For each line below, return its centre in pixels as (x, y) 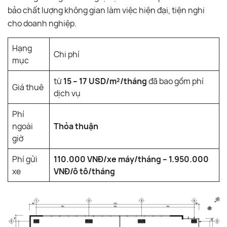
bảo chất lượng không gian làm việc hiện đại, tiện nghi (106, 10)
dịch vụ (67, 93)
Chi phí (67, 54)
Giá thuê (28, 87)
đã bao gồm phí (175, 81)
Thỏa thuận (76, 126)
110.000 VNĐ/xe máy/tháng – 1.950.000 (131, 159)
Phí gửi (25, 159)
